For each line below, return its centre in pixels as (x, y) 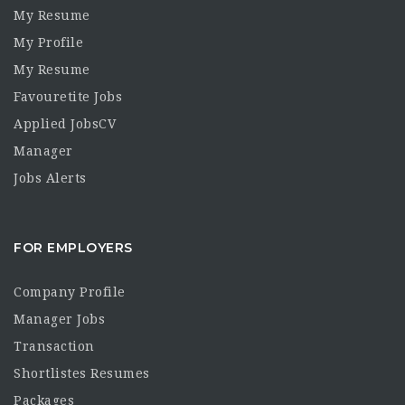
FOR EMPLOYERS (73, 247)
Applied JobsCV (65, 124)
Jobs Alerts (50, 178)
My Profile (48, 42)
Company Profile (70, 292)
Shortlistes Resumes (82, 373)
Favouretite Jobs (68, 97)
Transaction (54, 346)
